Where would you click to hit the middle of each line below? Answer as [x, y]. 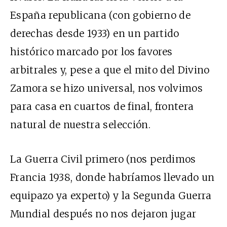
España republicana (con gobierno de [100, 15]
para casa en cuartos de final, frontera [102, 107]
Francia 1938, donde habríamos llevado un [112, 178]
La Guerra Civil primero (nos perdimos [103, 159]
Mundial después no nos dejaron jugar [103, 214]
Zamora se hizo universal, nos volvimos [106, 88]
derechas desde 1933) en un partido [95, 34]
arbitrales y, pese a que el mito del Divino [110, 70]
